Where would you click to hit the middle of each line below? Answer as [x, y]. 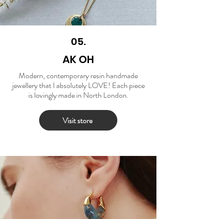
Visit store [77, 120]
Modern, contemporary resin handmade [78, 76]
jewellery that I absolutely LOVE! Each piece [78, 86]
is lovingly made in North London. [78, 95]
